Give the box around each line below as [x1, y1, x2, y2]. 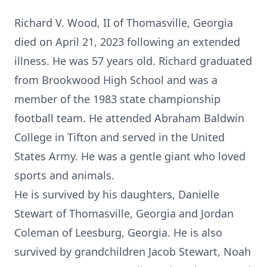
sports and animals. [14, 168, 114, 182]
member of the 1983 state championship [14, 92, 221, 106]
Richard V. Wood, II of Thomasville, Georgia [14, 15, 233, 30]
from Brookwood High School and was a [14, 73, 218, 87]
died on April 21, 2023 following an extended [14, 35, 240, 49]
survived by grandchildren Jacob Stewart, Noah [14, 244, 251, 259]
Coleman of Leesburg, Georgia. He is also [14, 225, 222, 240]
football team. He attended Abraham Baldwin [14, 111, 244, 125]
